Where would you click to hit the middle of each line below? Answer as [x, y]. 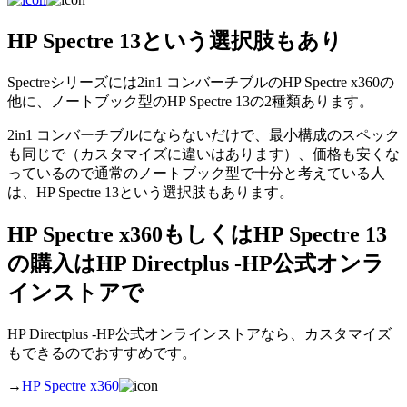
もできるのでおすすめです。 [102, 353]
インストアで [75, 293]
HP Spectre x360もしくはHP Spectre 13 [197, 235]
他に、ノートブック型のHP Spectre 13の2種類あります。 [190, 101]
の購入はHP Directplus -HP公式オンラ [196, 264]
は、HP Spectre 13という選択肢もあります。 [150, 192]
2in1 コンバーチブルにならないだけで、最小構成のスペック [203, 134]
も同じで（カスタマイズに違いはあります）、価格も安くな [203, 154]
